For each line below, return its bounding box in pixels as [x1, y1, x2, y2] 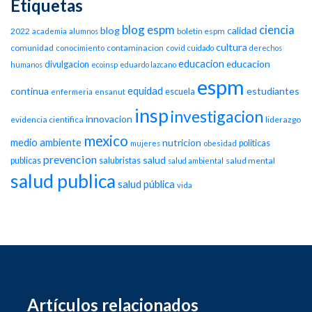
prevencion [43, 153, 97, 166]
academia [32, 26, 67, 36]
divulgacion [45, 59, 89, 70]
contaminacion [107, 42, 164, 54]
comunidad [10, 42, 54, 54]
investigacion [171, 107, 263, 127]
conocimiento [56, 43, 104, 53]
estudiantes [247, 85, 299, 97]
